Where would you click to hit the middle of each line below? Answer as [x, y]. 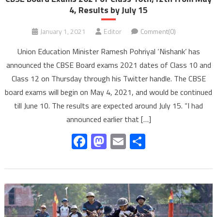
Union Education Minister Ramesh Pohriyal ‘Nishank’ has [108, 52]
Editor [112, 31]
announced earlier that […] [108, 119]
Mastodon [140, 142]
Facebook [118, 142]
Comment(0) [158, 31]
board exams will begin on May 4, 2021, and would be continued [108, 92]
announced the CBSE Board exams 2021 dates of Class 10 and [108, 65]
